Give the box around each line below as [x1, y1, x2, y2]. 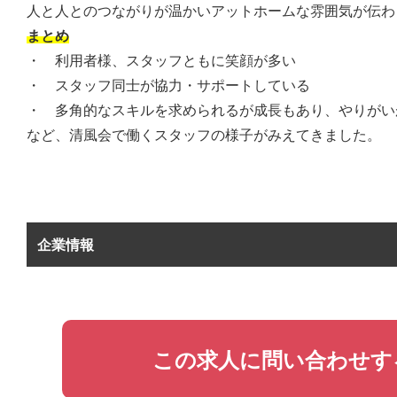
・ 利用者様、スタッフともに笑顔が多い [27, 53, 296, 69]
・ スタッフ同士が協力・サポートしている [27, 78, 310, 94]
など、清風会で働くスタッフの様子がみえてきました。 [27, 128, 381, 144]
